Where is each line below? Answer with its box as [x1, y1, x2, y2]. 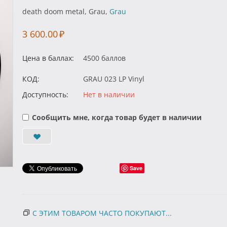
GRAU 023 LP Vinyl [83, 74, 144, 84]
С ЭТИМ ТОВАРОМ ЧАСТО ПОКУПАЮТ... [32, 208, 172, 218]
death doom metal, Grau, [22, 7, 109, 16]
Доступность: [22, 90, 68, 99]
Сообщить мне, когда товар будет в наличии [32, 112, 202, 122]
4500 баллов [83, 53, 126, 63]
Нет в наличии [83, 90, 135, 99]
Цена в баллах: [22, 53, 74, 63]
